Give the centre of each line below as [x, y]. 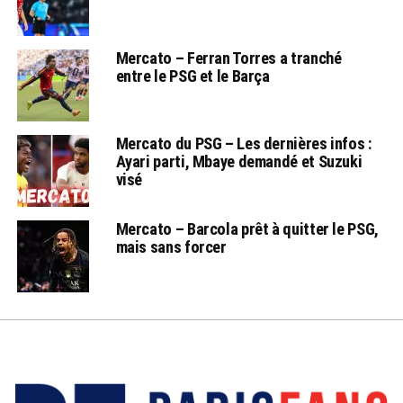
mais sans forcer [171, 246]
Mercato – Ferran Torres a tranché [228, 58]
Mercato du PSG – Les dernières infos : [244, 143]
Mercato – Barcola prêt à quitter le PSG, [247, 228]
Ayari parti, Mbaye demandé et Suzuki [239, 161]
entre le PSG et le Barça [193, 76]
